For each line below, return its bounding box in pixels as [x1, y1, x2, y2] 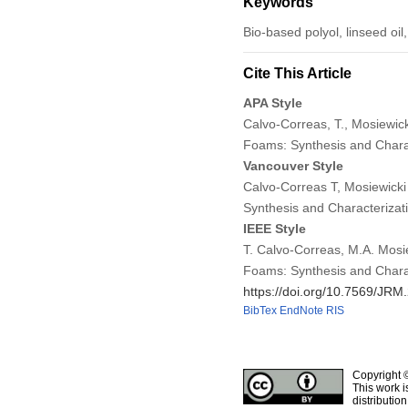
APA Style [242, 95, 302, 110]
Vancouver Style [242, 158, 343, 173]
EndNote [279, 303, 323, 317]
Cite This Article [242, 65, 352, 81]
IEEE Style [242, 220, 306, 236]
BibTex [242, 303, 277, 317]
